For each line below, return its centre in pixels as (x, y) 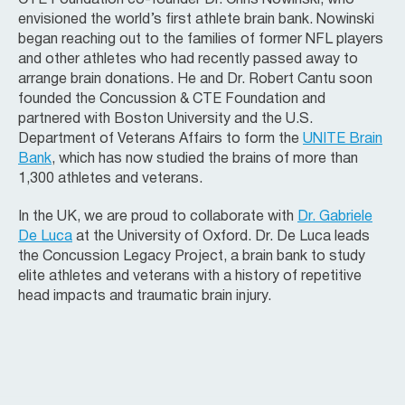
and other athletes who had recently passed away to (188, 59)
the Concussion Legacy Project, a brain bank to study (192, 256)
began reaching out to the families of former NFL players (201, 39)
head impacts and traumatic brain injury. (145, 296)
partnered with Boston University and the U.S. (165, 119)
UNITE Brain (343, 139)
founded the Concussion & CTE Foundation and (172, 99)
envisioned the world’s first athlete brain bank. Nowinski (196, 19)
